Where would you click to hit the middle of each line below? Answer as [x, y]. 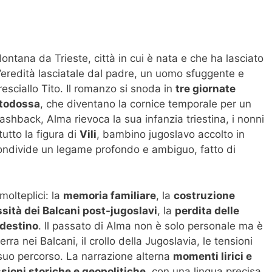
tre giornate [206, 89]
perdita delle [207, 210]
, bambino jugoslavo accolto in [171, 134]
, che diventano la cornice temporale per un [146, 104]
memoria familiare [110, 195]
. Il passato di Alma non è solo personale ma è [151, 226]
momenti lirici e [212, 256]
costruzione [204, 195]
